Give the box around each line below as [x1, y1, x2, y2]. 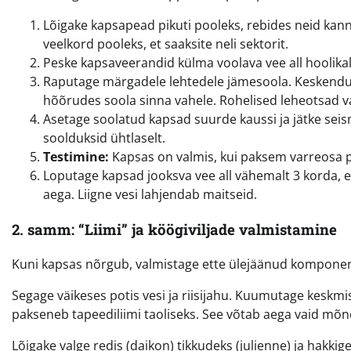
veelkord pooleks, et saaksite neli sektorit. [43, 34, 288, 52]
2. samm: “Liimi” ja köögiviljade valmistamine [12, 219, 337, 239]
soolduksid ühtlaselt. [43, 128, 165, 147]
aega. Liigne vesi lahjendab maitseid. [43, 185, 257, 203]
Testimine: [43, 147, 109, 165]
